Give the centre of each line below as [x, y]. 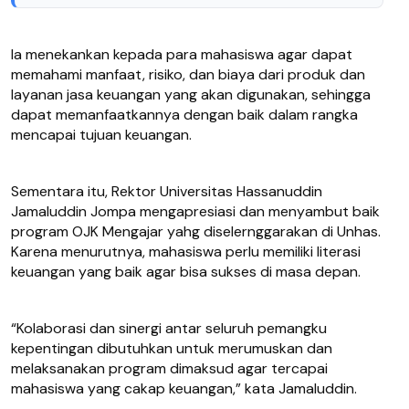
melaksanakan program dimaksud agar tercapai [169, 369]
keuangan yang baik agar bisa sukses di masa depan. [186, 272]
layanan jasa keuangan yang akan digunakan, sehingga [191, 95]
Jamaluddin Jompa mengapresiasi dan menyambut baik [195, 212]
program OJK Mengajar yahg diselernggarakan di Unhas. [196, 232]
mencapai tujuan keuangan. [101, 135]
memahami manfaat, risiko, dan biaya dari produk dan [188, 75]
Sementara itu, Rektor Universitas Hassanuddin [167, 192]
